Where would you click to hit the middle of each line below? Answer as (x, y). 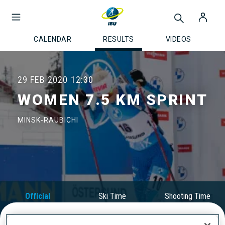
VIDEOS (178, 39)
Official (37, 196)
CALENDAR (53, 39)
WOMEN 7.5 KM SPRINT (113, 100)
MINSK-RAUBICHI (48, 120)
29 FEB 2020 (43, 80)
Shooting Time (187, 196)
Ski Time (113, 196)
